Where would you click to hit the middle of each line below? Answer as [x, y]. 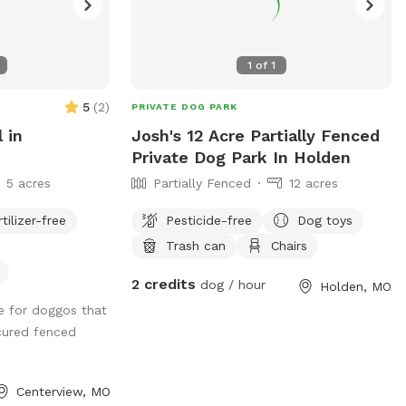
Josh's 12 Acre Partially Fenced [255, 135]
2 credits [163, 284]
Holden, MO [355, 286]
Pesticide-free [208, 220]
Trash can [195, 245]
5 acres [29, 183]
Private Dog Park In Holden [241, 157]
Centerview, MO [64, 391]
